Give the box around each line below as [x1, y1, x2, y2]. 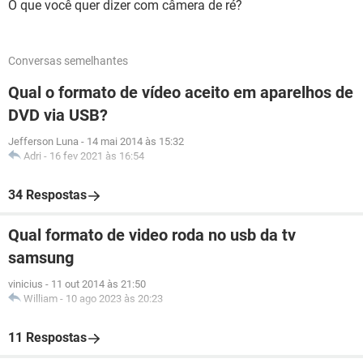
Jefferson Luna [8, 135, 79, 147]
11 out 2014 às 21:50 [51, 278, 146, 290]
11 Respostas [8, 330, 87, 345]
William [23, 293, 58, 305]
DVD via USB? [8, 105, 108, 125]
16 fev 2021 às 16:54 [49, 150, 144, 162]
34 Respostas [8, 187, 87, 203]
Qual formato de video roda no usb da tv [8, 225, 296, 245]
